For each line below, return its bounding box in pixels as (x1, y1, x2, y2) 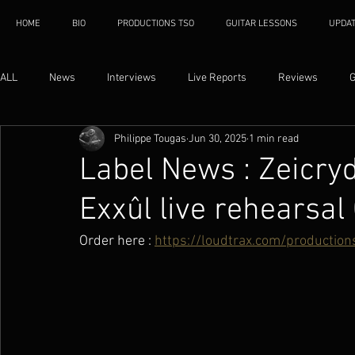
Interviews (107, 71, 156, 85)
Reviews (278, 71, 318, 85)
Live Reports (188, 71, 246, 85)
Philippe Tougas (114, 132, 186, 146)
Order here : (79, 233, 155, 250)
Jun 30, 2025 (189, 132, 246, 146)
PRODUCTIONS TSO (117, 18, 194, 29)
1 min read (249, 132, 299, 146)
